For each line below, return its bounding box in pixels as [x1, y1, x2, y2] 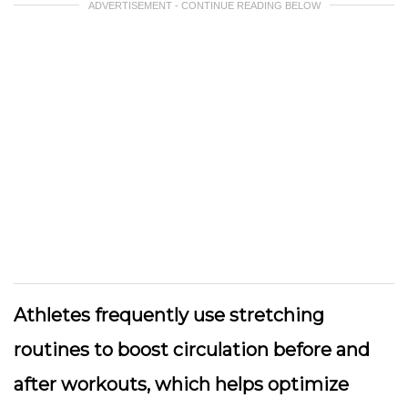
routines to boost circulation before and [14, 339, 370, 361]
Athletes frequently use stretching [14, 304, 324, 326]
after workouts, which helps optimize [14, 373, 349, 395]
